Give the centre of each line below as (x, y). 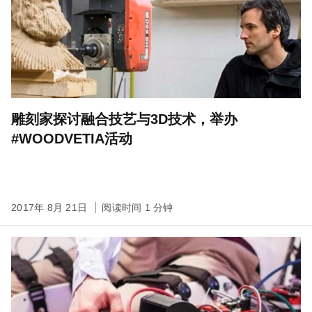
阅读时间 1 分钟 (138, 207)
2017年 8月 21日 (51, 207)
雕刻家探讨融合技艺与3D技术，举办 (124, 119)
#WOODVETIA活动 (72, 138)
